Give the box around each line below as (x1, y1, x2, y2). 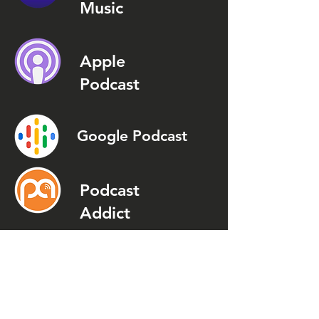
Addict (80, 203, 130, 223)
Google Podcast (77, 127, 187, 145)
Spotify (109, 261, 184, 290)
